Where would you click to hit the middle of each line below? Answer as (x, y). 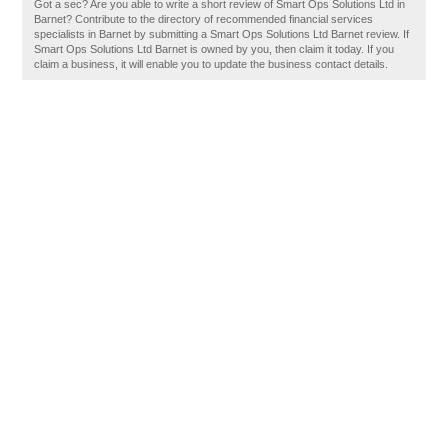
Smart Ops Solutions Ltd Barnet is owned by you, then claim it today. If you (214, 49)
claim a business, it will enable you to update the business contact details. (211, 64)
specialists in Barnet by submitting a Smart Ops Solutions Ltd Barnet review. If (222, 34)
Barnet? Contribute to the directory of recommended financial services (204, 19)
